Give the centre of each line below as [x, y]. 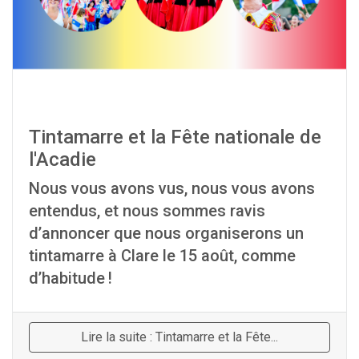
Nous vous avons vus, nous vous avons [172, 188]
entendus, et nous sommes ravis [147, 210]
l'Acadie [63, 159]
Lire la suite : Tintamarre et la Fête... [179, 337]
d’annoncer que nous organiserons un [166, 233]
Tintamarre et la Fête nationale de [175, 137]
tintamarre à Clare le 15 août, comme [162, 255]
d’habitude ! [71, 278]
